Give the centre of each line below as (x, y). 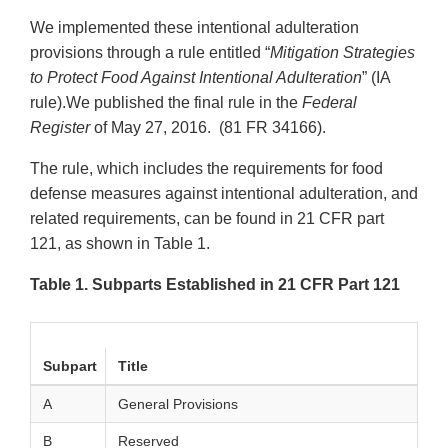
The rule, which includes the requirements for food (206, 169)
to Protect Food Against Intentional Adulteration (196, 78)
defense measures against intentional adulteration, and (224, 194)
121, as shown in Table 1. (120, 244)
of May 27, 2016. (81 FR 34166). (210, 128)
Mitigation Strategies (342, 53)
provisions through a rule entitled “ (150, 53)
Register (60, 128)
